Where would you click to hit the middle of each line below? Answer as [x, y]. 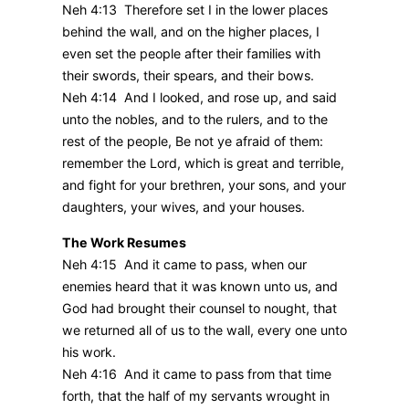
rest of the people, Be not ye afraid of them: [193, 142]
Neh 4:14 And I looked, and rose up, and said [199, 98]
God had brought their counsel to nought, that [199, 308]
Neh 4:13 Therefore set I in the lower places [195, 10]
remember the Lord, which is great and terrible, [203, 163]
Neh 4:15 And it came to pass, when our [184, 264]
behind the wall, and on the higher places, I [191, 32]
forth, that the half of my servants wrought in [196, 395]
